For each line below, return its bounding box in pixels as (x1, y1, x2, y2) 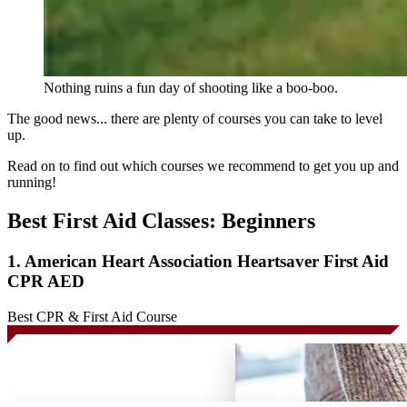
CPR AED (7, 272, 84, 292)
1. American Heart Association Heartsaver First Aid (7, 252, 389, 272)
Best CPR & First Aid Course (7, 308, 177, 324)
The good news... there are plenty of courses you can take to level (7, 111, 382, 127)
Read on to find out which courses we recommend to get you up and (7, 158, 399, 174)
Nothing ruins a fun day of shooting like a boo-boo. (44, 80, 338, 96)
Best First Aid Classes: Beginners (7, 209, 315, 233)
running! (7, 174, 56, 191)
